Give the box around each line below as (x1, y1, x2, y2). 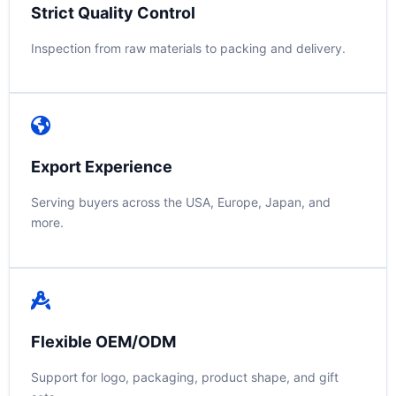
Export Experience (31, 157, 172, 177)
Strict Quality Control (31, 3, 195, 22)
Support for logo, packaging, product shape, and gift (31, 369, 339, 385)
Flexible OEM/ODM (31, 331, 176, 351)
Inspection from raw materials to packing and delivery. (31, 40, 346, 56)
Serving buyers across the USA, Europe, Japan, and (31, 194, 331, 210)
